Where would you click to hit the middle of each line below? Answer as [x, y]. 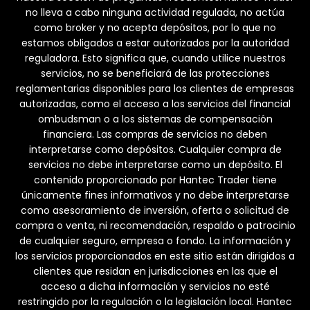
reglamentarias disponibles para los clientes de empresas [155, 89]
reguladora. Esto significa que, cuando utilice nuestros [155, 58]
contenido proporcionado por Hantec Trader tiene [155, 180]
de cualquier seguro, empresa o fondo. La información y [155, 241]
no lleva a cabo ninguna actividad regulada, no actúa [155, 13]
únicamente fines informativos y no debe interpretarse [155, 195]
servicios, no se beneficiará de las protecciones [155, 74]
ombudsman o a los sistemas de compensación [155, 119]
